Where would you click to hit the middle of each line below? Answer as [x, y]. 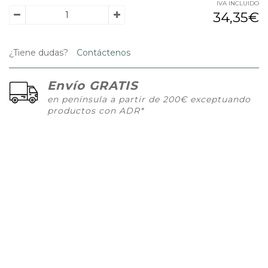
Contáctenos [102, 53]
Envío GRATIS [93, 86]
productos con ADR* [95, 111]
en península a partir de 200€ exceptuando [149, 100]
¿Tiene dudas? [39, 53]
